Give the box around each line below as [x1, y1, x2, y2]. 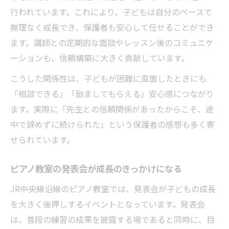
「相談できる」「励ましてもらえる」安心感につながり [10, 87, 214, 100]
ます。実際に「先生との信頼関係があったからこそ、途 [10, 102, 214, 115]
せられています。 [10, 133, 75, 146]
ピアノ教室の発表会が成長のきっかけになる [10, 164, 182, 174]
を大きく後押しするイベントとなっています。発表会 [10, 197, 205, 210]
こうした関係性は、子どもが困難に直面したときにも [10, 72, 207, 84]
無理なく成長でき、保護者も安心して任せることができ [10, 20, 214, 33]
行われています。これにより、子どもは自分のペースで [10, 5, 212, 18]
